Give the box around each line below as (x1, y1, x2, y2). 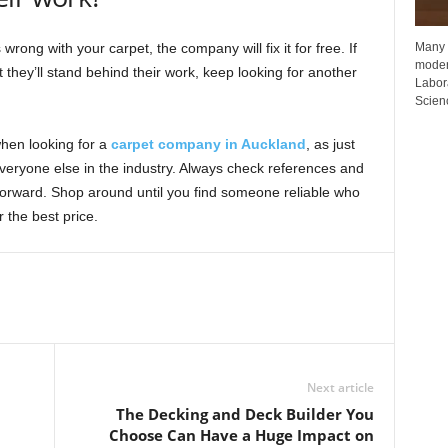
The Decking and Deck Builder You (115, 404, 374, 425)
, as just (305, 136, 355, 153)
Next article (306, 379, 374, 397)
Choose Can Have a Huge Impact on (108, 425, 374, 446)
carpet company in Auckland (110, 136, 306, 153)
